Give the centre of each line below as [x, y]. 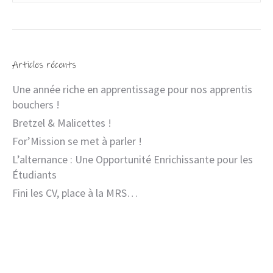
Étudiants [34, 175]
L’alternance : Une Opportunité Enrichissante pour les [133, 160]
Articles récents [44, 65]
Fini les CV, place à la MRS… [75, 193]
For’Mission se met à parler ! [77, 141]
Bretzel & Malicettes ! [62, 123]
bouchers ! [36, 105]
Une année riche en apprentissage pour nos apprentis [132, 90]
